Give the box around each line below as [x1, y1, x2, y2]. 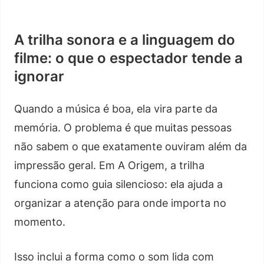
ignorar [14, 67, 64, 85]
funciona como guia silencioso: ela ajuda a [14, 177, 223, 190]
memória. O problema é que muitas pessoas [14, 121, 232, 134]
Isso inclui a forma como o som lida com [14, 250, 214, 263]
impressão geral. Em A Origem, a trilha [14, 159, 204, 171]
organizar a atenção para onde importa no [14, 196, 226, 209]
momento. [14, 215, 65, 228]
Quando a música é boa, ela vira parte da [14, 102, 217, 115]
